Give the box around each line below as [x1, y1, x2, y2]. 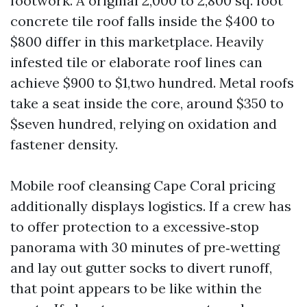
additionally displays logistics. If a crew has [10, 197, 291, 214]
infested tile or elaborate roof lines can [10, 53, 262, 71]
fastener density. [10, 136, 118, 153]
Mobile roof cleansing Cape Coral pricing [10, 177, 275, 194]
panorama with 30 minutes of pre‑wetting [10, 238, 280, 256]
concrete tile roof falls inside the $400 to [10, 12, 275, 29]
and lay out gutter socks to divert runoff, [10, 259, 272, 276]
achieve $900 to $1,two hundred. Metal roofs [10, 74, 294, 91]
